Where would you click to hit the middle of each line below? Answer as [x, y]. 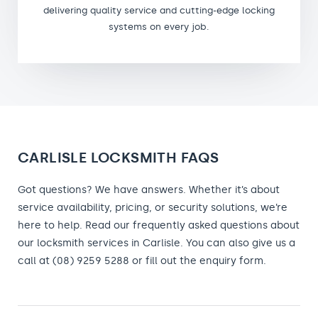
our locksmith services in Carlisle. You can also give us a [157, 243]
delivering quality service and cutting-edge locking [159, 10]
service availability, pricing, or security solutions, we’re [153, 207]
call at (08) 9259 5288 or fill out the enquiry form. [142, 261]
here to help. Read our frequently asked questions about [159, 225]
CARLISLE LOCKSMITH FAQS [119, 157]
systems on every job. [159, 26]
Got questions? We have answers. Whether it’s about [149, 190]
